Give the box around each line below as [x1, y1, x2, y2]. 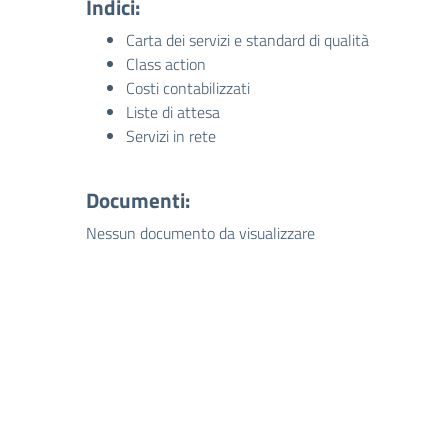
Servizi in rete [126, 124, 216, 148]
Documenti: [86, 184, 190, 216]
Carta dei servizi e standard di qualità [126, 28, 369, 52]
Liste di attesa [126, 100, 220, 124]
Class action [126, 52, 206, 76]
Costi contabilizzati [126, 76, 250, 100]
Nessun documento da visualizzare [86, 221, 315, 245]
